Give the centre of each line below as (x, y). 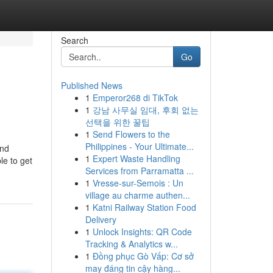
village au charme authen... (137, 195)
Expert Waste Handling (136, 158)
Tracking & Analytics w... (131, 244)
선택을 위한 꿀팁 (117, 122)
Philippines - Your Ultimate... (139, 146)
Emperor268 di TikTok (135, 97)
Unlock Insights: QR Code (142, 232)
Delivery (101, 219)
